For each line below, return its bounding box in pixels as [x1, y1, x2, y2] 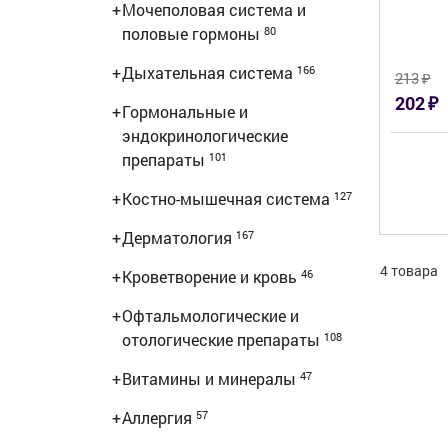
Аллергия [122, 407, 196, 428]
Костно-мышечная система [122, 188, 334, 209]
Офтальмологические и [122, 305, 299, 326]
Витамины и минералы [122, 368, 300, 389]
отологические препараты [122, 329, 324, 350]
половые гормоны [122, 23, 264, 44]
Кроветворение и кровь [122, 266, 301, 287]
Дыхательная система [122, 62, 297, 83]
